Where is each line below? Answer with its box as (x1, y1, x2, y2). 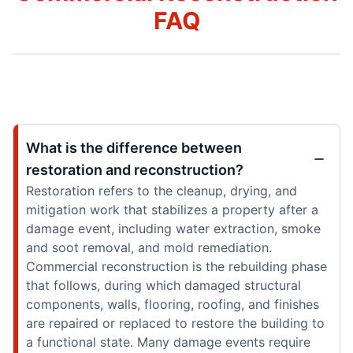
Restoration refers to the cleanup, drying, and (26, 183, 297, 199)
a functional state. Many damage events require (26, 334, 310, 351)
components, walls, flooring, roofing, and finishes (26, 296, 319, 313)
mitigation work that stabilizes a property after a (26, 202, 318, 218)
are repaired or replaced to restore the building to (26, 315, 325, 332)
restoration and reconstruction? (26, 162, 243, 179)
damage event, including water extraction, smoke (26, 221, 321, 237)
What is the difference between (26, 139, 242, 157)
